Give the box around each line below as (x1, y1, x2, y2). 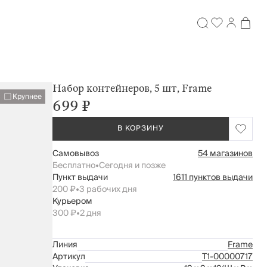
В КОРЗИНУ (117, 122, 164, 135)
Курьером (52, 194, 92, 209)
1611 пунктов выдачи (173, 170, 253, 185)
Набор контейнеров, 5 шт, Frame (52, 82, 212, 95)
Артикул (52, 250, 85, 264)
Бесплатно (52, 159, 95, 173)
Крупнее (13, 91, 42, 103)
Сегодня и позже (99, 159, 166, 173)
